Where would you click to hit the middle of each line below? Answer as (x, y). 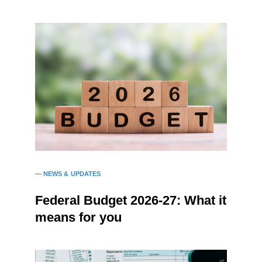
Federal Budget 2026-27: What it (130, 200)
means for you (78, 217)
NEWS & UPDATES (72, 173)
